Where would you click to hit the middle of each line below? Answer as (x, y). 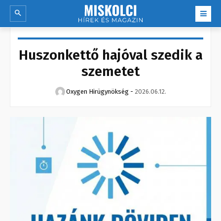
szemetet (110, 72)
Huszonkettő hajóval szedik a (110, 55)
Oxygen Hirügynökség (97, 92)
